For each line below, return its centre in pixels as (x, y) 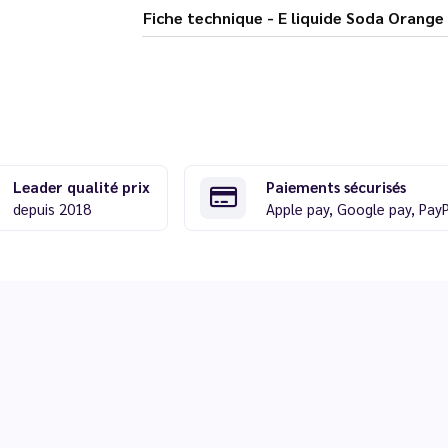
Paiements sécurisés (336, 186)
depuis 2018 (51, 208)
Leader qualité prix (81, 186)
